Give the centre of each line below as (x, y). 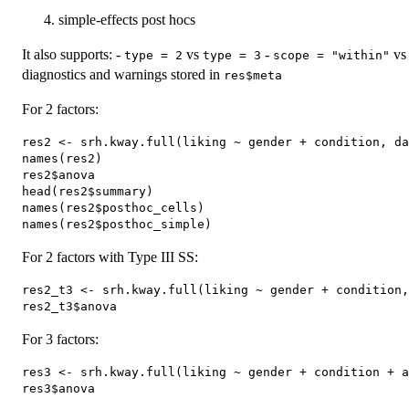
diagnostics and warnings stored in (123, 75)
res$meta (253, 76)
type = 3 (232, 56)
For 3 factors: (60, 340)
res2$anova (58, 175)
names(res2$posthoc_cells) (113, 208)
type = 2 (153, 56)
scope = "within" (331, 56)
